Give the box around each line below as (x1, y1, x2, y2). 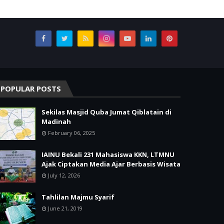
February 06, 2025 (48, 128, 95, 136)
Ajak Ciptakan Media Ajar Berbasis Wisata (41, 159, 180, 168)
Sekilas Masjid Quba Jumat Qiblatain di (41, 107, 171, 116)
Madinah (41, 116, 71, 126)
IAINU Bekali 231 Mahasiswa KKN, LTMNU (41, 149, 174, 159)
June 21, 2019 (48, 204, 82, 212)
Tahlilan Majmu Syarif (41, 192, 114, 201)
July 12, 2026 (48, 171, 80, 179)
